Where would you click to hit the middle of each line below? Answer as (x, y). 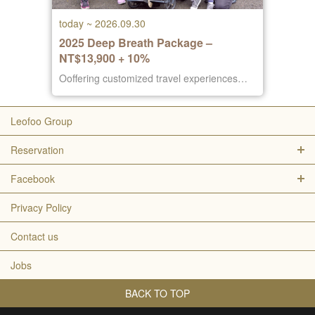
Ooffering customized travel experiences (148, 78)
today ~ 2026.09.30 (102, 23)
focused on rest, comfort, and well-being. (150, 92)
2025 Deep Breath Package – (73, 43)
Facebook (33, 179)
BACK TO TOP (157, 293)
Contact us (34, 236)
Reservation (37, 150)
